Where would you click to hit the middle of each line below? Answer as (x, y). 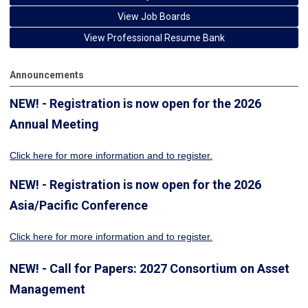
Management (47, 289)
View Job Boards (154, 16)
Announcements (47, 75)
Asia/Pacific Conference (79, 205)
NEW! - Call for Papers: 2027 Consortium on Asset (150, 268)
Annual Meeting (54, 124)
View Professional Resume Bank (154, 37)
